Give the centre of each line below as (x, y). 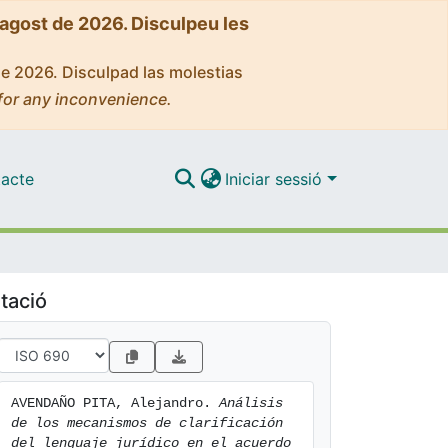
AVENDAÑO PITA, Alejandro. (115, 403)
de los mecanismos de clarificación (147, 423)
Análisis (251, 403)
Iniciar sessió (276, 178)
